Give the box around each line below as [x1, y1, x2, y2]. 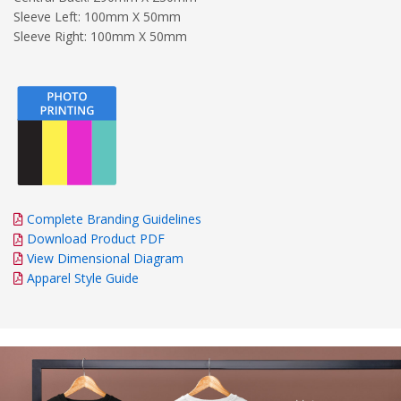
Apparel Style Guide [27, 269, 139, 286]
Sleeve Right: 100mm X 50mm [13, 27, 187, 45]
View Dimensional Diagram [27, 249, 183, 267]
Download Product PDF [23, 229, 165, 247]
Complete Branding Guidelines [27, 209, 201, 227]
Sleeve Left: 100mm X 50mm [13, 7, 181, 25]
